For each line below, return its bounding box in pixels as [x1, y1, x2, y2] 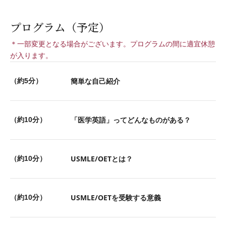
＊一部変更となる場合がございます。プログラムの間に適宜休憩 [10, 39, 215, 48]
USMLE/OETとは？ [71, 153, 133, 163]
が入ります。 [10, 51, 52, 60]
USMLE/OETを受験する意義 [71, 192, 161, 202]
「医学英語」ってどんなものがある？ [71, 115, 191, 125]
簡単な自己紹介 [71, 76, 120, 86]
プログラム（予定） [10, 19, 110, 35]
